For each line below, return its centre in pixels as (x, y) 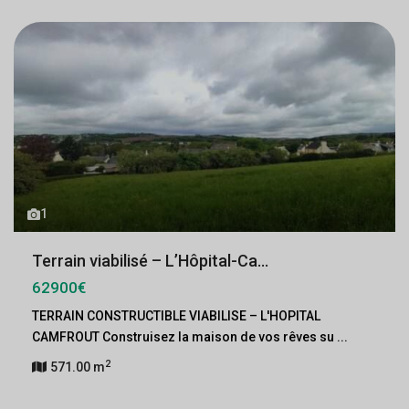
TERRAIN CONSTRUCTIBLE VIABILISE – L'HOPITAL (176, 316)
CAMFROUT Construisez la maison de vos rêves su (184, 337)
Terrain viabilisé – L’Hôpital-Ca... (150, 261)
